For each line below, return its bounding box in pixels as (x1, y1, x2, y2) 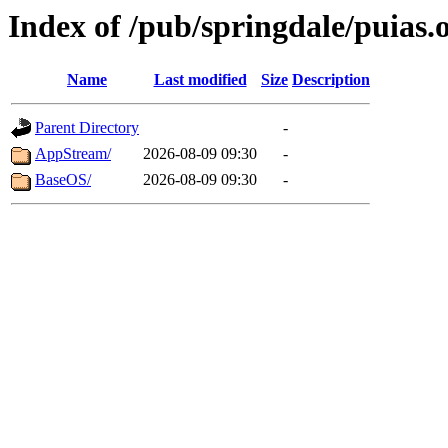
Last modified (153, 71, 247, 89)
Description (292, 71, 370, 89)
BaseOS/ (35, 171, 91, 189)
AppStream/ (35, 145, 111, 163)
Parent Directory (35, 119, 139, 137)
